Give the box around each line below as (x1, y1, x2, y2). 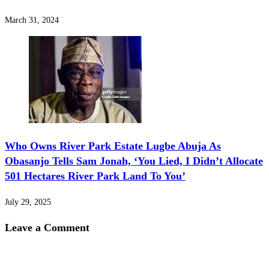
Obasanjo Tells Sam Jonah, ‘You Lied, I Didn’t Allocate (5, 155, 263, 168)
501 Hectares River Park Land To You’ (5, 170, 186, 183)
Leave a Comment (5, 222, 89, 234)
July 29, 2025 (5, 198, 51, 207)
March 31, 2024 (5, 16, 59, 25)
